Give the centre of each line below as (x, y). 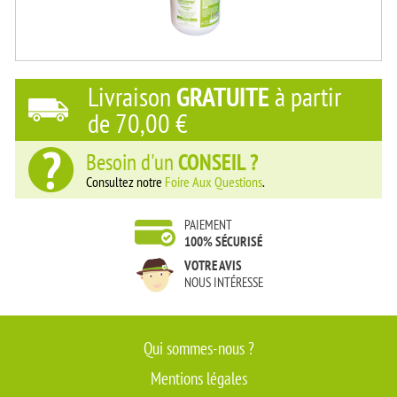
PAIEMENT (208, 225)
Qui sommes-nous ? (198, 349)
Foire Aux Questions (214, 182)
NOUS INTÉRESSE (223, 283)
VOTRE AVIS (213, 266)
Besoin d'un (132, 162)
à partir (308, 97)
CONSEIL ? (218, 163)
